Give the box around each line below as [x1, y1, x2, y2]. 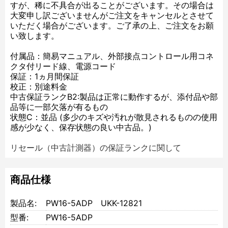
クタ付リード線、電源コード [10, 61, 116, 72]
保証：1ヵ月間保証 [10, 71, 79, 82]
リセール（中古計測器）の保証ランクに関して [10, 142, 181, 153]
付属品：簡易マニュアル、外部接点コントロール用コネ [10, 51, 214, 62]
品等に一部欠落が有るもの [10, 102, 108, 112]
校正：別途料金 [10, 81, 67, 92]
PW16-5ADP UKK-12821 [46, 198, 142, 209]
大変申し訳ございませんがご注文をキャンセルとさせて [10, 10, 214, 21]
